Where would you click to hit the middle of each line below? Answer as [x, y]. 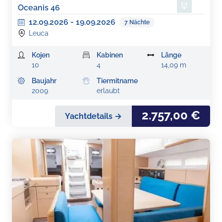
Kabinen [110, 55]
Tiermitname [117, 81]
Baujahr [44, 81]
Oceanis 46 [39, 8]
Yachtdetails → [93, 116]
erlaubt [108, 91]
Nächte [139, 22]
